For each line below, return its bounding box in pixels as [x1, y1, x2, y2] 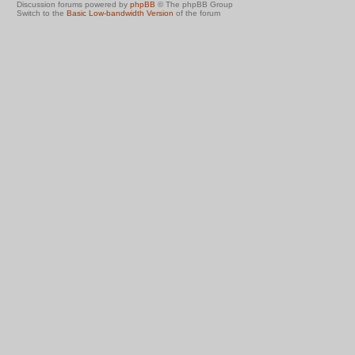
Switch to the [17, 9, 67, 17]
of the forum [174, 9, 220, 17]
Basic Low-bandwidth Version [67, 9, 174, 17]
